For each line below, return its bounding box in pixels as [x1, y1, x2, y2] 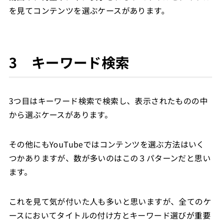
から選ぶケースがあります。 [8, 108, 113, 120]
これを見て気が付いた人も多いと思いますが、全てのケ [8, 195, 211, 207]
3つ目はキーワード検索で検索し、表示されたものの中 [8, 94, 208, 107]
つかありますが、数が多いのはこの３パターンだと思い [8, 151, 211, 164]
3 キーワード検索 [8, 52, 130, 72]
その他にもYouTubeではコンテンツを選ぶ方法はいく [8, 138, 205, 150]
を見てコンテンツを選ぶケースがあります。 [8, 4, 169, 16]
